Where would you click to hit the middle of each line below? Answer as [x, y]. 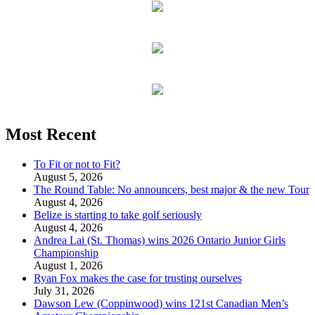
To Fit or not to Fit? [77, 164]
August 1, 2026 [68, 265]
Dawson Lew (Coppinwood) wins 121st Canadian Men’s [161, 303]
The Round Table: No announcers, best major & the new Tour [172, 189]
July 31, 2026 [64, 290]
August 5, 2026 [68, 176]
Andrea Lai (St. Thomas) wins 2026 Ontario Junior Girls [160, 240]
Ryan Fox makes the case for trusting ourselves [138, 278]
